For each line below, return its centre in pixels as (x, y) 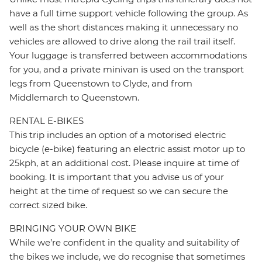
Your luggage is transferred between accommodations (128, 56)
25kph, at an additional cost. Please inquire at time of (124, 163)
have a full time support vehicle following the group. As (129, 13)
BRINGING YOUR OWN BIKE (73, 229)
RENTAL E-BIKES (46, 121)
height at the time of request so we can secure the (119, 191)
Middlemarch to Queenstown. (74, 98)
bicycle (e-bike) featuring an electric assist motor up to (127, 149)
